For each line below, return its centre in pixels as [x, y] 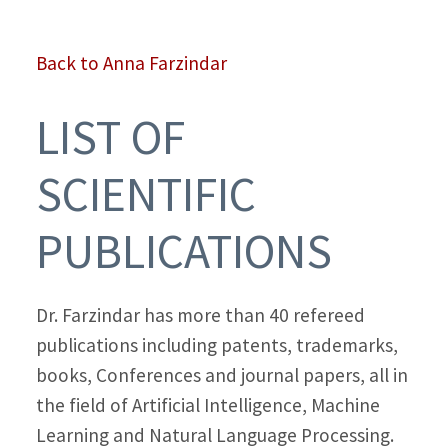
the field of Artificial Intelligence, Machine [207, 404]
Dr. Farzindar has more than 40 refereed [200, 314]
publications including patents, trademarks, [216, 344]
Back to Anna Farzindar [131, 63]
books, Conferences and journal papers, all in [221, 374]
